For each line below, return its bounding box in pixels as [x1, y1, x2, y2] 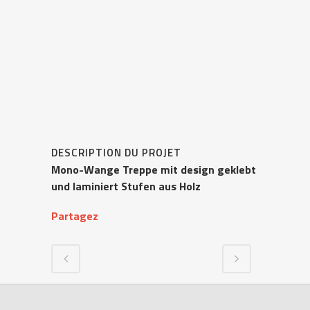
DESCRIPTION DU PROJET [51, 145, 181, 161]
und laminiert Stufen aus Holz [51, 178, 201, 194]
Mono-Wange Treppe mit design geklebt [51, 161, 256, 178]
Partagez [51, 208, 98, 224]
